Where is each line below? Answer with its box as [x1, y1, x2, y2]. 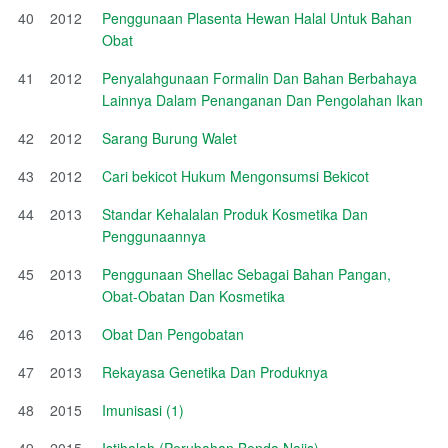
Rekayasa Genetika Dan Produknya [102, 361, 328, 382]
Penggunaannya [102, 225, 206, 246]
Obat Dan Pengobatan [102, 323, 244, 344]
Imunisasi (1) [102, 399, 184, 420]
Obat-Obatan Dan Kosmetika [102, 285, 285, 306]
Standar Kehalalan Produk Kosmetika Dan [102, 203, 368, 224]
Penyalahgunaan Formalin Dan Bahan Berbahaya [102, 67, 417, 88]
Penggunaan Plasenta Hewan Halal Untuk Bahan [102, 7, 412, 28]
